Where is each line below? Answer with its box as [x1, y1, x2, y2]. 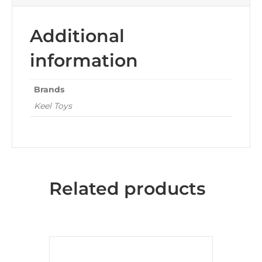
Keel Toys [34, 100, 72, 111]
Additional [30, 25, 125, 47]
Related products [49, 178, 205, 200]
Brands [34, 84, 64, 95]
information [30, 49, 138, 71]
